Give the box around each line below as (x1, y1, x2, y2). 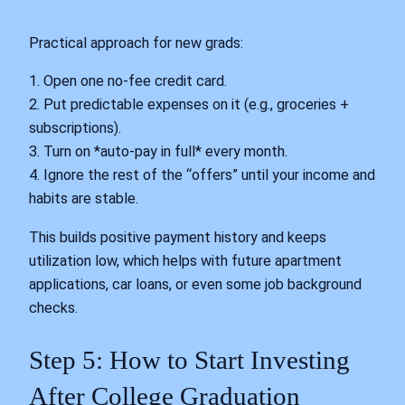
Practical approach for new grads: (29, 33, 243, 52)
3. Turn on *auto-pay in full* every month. (29, 143, 287, 161)
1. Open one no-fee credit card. (29, 72, 227, 90)
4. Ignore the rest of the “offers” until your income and (29, 166, 375, 184)
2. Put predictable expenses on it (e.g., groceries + (29, 96, 349, 114)
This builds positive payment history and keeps (29, 228, 326, 246)
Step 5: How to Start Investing (29, 344, 350, 374)
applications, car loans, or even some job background (29, 275, 362, 293)
